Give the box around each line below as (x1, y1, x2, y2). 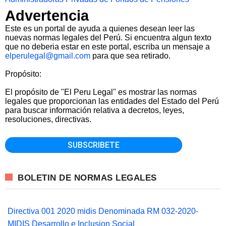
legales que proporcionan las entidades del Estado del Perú (5, 96, 219, 105)
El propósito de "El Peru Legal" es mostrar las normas (5, 87, 197, 96)
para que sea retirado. (90, 51, 171, 60)
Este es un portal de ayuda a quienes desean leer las (5, 24, 195, 33)
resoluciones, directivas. (5, 115, 91, 124)
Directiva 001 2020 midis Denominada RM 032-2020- (8, 207, 198, 216)
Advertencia (5, 7, 89, 24)
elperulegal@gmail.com (5, 51, 90, 60)
